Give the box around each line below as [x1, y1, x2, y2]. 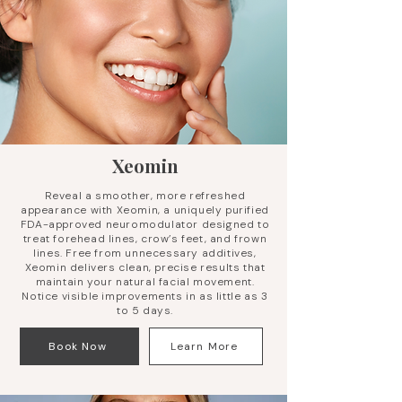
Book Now [48, 339, 107, 354]
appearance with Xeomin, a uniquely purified [21, 203, 269, 217]
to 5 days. [117, 303, 173, 318]
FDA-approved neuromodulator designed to [20, 217, 270, 232]
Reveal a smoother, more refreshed [44, 188, 246, 203]
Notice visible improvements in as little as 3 [22, 289, 268, 303]
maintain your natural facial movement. [35, 275, 255, 289]
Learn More [170, 339, 239, 354]
